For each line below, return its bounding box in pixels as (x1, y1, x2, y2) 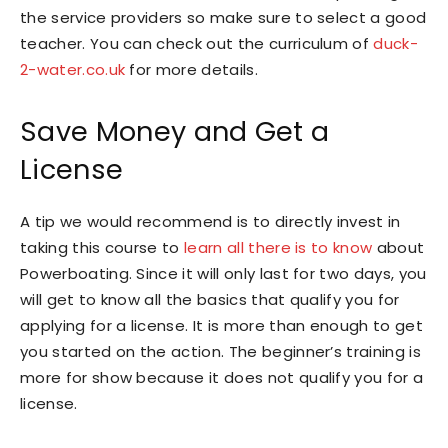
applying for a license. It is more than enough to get (20, 315, 423, 337)
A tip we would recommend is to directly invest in (20, 211, 401, 233)
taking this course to (20, 237, 185, 259)
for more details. (125, 59, 258, 81)
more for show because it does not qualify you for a (20, 367, 424, 389)
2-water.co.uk (20, 59, 126, 81)
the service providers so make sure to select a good (20, 7, 427, 29)
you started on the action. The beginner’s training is (20, 341, 421, 363)
